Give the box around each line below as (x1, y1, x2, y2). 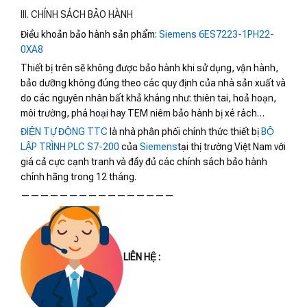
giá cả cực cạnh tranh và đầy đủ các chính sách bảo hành (21, 156, 267, 168)
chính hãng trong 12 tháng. (21, 171, 136, 183)
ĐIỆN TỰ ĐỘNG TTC (21, 126, 108, 138)
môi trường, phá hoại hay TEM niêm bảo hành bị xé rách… (21, 108, 265, 119)
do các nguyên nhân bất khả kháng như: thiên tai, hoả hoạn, (21, 93, 276, 104)
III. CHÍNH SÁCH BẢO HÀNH (21, 9, 133, 21)
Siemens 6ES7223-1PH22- (159, 29, 274, 40)
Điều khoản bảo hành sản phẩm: (21, 29, 159, 40)
